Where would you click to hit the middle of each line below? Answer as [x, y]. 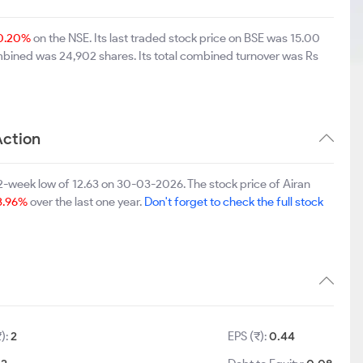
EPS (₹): [249, 336]
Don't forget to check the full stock [234, 202]
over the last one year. [86, 202]
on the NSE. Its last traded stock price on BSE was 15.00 [175, 38]
